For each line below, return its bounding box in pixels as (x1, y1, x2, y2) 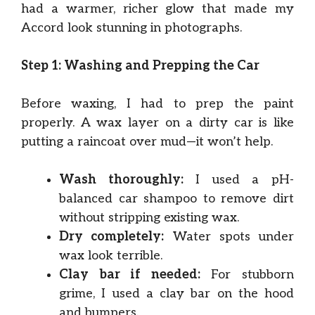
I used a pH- (183, 172, 295, 187)
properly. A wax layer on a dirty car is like (21, 115, 294, 130)
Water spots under (164, 229, 294, 244)
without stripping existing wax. (59, 210, 239, 225)
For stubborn (200, 267, 295, 282)
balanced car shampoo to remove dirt (59, 191, 294, 206)
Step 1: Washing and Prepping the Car (21, 58, 259, 73)
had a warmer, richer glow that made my (21, 1, 294, 16)
